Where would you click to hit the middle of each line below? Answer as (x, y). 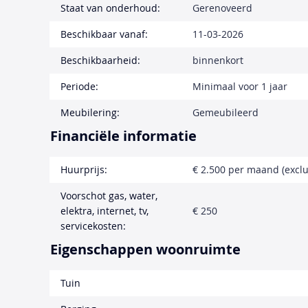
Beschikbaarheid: (100, 60)
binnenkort (218, 60)
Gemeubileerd (225, 113)
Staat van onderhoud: (110, 8)
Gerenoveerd (222, 8)
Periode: (79, 87)
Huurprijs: (84, 170)
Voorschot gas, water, (109, 196)
